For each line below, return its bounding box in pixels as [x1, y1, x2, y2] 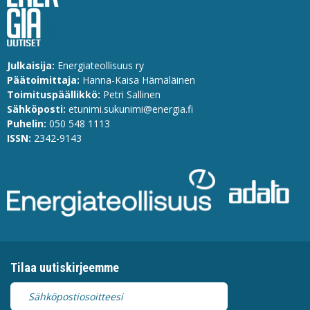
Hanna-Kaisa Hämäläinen [80, 73, 195, 86]
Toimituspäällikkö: [7, 87, 100, 101]
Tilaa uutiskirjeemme [10, 260, 119, 275]
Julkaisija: [7, 58, 55, 72]
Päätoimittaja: [7, 73, 80, 86]
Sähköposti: [7, 102, 66, 116]
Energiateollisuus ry [55, 58, 144, 72]
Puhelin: [7, 116, 46, 130]
